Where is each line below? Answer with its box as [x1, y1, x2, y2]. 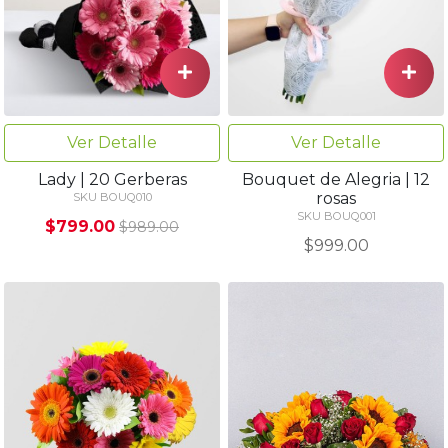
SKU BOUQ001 [296, 209, 376, 224]
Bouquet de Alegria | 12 [242, 170, 430, 190]
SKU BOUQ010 [72, 190, 152, 205]
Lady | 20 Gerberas [37, 170, 187, 190]
